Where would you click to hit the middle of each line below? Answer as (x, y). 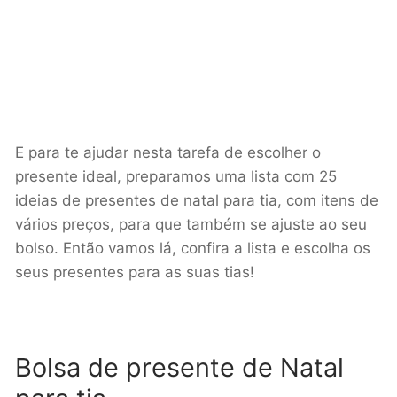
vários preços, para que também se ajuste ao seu (191, 225)
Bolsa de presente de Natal (179, 367)
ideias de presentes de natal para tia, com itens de (197, 201)
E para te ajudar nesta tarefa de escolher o (168, 153)
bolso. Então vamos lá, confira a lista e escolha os (193, 249)
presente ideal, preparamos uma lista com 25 (176, 177)
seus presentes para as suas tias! (135, 272)
